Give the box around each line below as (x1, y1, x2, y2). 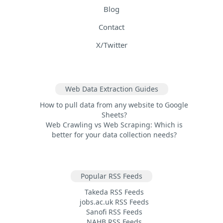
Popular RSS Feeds (81, 171, 142, 181)
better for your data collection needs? (51, 129, 177, 139)
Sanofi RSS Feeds (86, 207, 142, 217)
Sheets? (101, 110, 127, 119)
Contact (99, 21, 124, 32)
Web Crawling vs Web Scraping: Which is (45, 119, 183, 129)
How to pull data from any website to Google (40, 100, 188, 110)
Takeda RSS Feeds (84, 187, 144, 197)
